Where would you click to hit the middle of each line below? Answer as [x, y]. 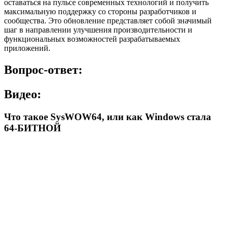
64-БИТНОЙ [33, 128]
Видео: [23, 94]
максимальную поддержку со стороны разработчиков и [100, 11]
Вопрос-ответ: [43, 69]
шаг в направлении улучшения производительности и [98, 30]
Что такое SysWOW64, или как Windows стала [108, 117]
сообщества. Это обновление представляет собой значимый [108, 21]
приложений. [27, 48]
